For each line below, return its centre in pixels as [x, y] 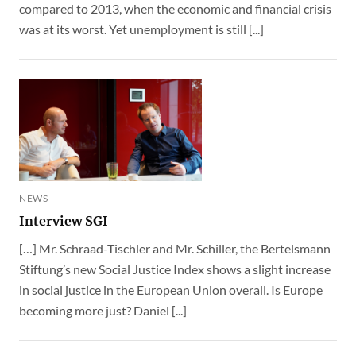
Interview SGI [64, 221]
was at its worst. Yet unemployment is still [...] [141, 29]
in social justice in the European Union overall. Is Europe [171, 290]
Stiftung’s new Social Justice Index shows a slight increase [175, 269]
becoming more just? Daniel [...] [103, 311]
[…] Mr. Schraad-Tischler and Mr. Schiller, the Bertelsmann [175, 249]
